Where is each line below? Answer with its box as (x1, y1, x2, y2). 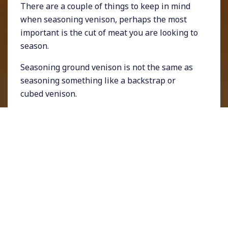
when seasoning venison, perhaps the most (20, 14, 187, 25)
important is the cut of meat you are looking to (20, 27, 198, 39)
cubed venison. (20, 88, 77, 100)
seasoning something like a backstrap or (20, 75, 176, 87)
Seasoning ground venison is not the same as (20, 62, 193, 73)
